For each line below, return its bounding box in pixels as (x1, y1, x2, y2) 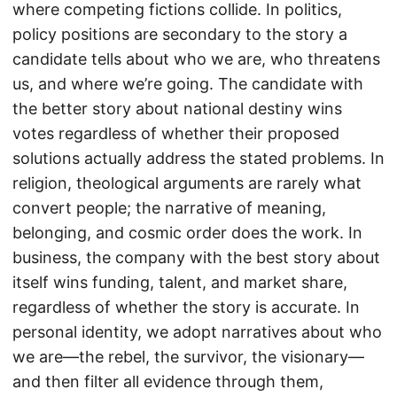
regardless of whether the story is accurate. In (12, 297, 360, 316)
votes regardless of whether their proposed (12, 123, 339, 143)
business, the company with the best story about (12, 247, 380, 267)
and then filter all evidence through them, (12, 371, 323, 391)
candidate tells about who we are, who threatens (12, 49, 380, 68)
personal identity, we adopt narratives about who (12, 322, 382, 341)
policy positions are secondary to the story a (12, 24, 347, 43)
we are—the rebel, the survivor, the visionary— (12, 346, 364, 366)
